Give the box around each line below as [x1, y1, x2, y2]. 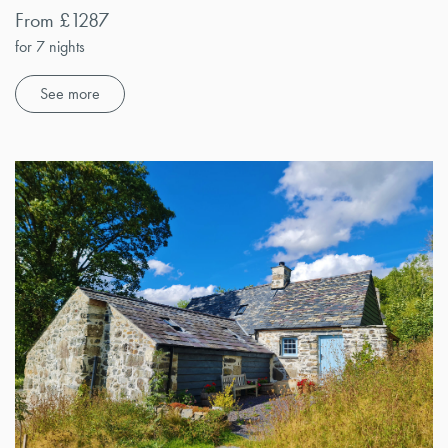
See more [40, 83, 100, 105]
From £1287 [15, 7, 109, 34]
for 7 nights [15, 36, 85, 58]
